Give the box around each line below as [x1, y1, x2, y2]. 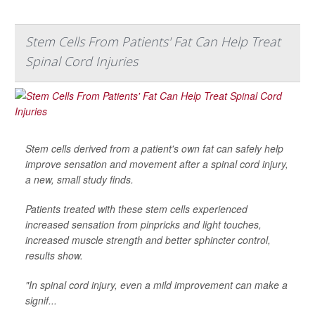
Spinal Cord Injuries [25, 52, 138, 70]
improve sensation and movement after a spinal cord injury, [25, 156, 288, 171]
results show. [25, 247, 83, 262]
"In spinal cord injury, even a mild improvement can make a [25, 277, 288, 292]
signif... [25, 292, 57, 307]
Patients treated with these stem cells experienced [25, 201, 247, 216]
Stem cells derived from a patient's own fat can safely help [25, 141, 283, 155]
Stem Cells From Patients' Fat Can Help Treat [25, 32, 281, 50]
